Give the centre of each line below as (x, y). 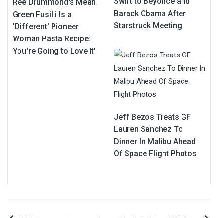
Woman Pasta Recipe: (52, 38)
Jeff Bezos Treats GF (152, 117)
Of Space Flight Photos (155, 153)
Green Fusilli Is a (42, 14)
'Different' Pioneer (46, 26)
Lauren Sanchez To (148, 129)
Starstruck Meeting (148, 25)
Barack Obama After (150, 13)
